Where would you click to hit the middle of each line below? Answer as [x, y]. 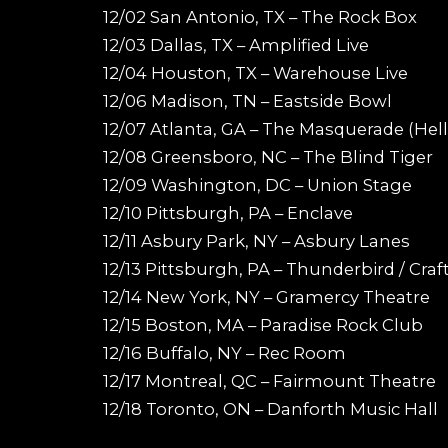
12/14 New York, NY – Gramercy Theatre [266, 296]
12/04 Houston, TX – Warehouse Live [255, 72]
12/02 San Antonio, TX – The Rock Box [260, 16]
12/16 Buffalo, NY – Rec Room [224, 352]
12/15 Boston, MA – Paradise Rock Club [263, 324]
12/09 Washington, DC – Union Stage [257, 184]
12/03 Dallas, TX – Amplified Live [236, 44]
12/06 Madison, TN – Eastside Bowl [247, 100]
